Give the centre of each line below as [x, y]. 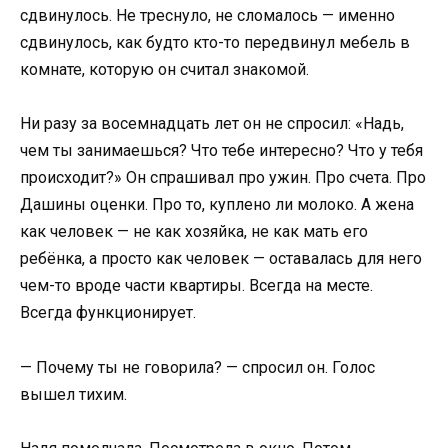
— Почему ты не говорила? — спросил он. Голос [197, 367]
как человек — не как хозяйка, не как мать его [194, 232]
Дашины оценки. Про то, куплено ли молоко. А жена [217, 205]
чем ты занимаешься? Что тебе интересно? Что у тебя [221, 151]
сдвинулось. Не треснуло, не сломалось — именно [207, 16]
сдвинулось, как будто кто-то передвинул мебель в [215, 43]
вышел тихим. [73, 394]
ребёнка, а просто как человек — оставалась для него [221, 259]
